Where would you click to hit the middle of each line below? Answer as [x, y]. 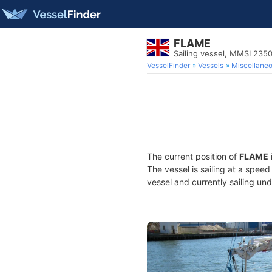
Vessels [211, 65]
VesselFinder [168, 65]
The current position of [193, 156]
